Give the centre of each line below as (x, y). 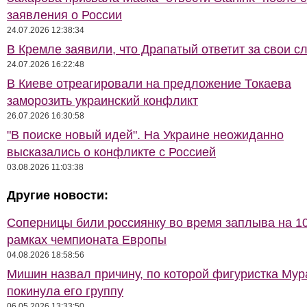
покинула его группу (65, 291)
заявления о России (64, 15)
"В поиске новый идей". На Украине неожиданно (145, 135)
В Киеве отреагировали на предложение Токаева (149, 84)
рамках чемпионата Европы (87, 240)
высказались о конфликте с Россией (111, 152)
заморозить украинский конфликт (102, 101)
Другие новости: (58, 195)
